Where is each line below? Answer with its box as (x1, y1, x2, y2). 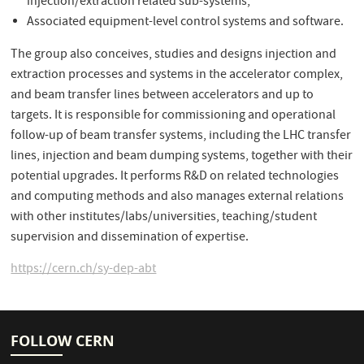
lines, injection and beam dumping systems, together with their (11, 146, 353, 167)
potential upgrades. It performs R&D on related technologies (11, 167, 340, 187)
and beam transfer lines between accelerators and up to (11, 85, 314, 106)
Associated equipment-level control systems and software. (27, 12, 344, 32)
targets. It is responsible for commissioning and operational (11, 106, 336, 126)
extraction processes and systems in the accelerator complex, (11, 65, 344, 85)
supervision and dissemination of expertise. (11, 227, 249, 248)
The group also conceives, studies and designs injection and (11, 45, 337, 65)
